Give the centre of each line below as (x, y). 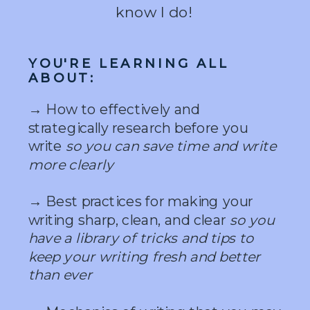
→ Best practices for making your (140, 201)
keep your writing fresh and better (144, 257)
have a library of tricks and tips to (141, 238)
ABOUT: (62, 77)
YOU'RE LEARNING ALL (128, 63)
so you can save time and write (171, 146)
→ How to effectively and (114, 109)
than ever (60, 275)
